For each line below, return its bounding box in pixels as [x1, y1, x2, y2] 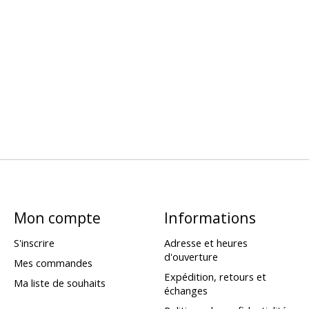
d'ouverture [163, 249, 218, 263]
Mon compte [13, 208, 101, 228]
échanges [163, 283, 208, 297]
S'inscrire [13, 235, 54, 250]
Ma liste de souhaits [13, 275, 106, 290]
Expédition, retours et [163, 269, 266, 283]
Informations [163, 208, 256, 228]
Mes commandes [13, 255, 92, 270]
